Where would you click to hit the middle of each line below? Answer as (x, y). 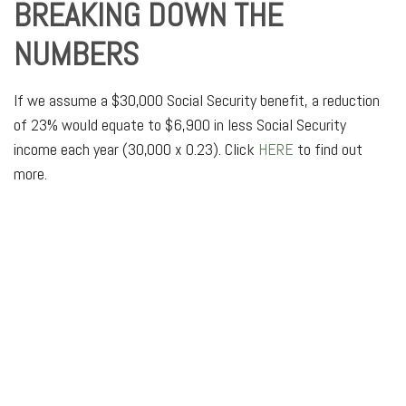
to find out (328, 149)
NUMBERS (76, 54)
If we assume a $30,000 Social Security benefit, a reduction (197, 100)
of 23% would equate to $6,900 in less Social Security (180, 124)
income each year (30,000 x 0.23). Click (136, 149)
